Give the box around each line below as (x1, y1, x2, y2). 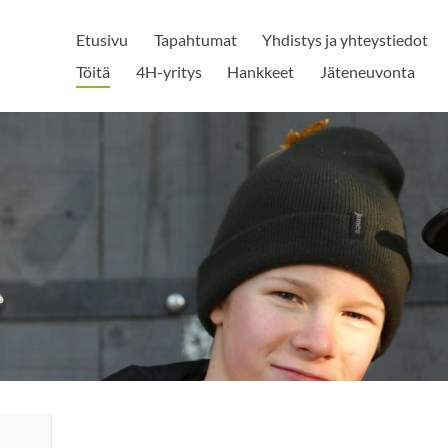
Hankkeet (227, 62, 295, 81)
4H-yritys (135, 62, 202, 81)
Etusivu (76, 30, 129, 49)
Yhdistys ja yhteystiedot (262, 30, 429, 49)
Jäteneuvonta (319, 62, 415, 81)
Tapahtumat (153, 30, 237, 49)
